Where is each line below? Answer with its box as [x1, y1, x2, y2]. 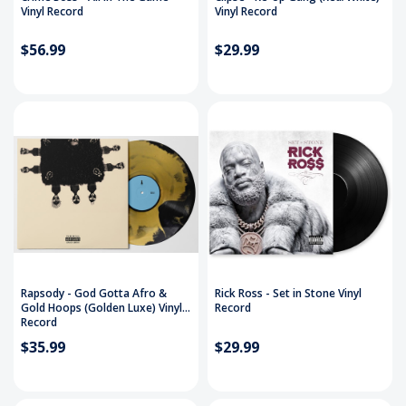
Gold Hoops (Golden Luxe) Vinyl [21, 300, 182, 316]
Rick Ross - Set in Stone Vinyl [215, 285, 362, 302]
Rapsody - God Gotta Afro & [21, 285, 167, 302]
